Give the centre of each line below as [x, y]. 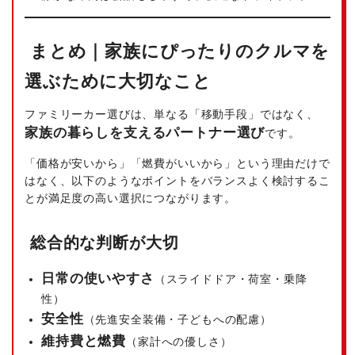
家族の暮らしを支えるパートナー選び [145, 132]
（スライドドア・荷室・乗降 [231, 279]
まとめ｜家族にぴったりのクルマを [177, 51]
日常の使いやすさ [98, 279]
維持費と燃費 [84, 342]
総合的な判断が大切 [102, 243]
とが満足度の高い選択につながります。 [131, 198]
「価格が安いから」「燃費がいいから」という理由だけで [177, 163]
